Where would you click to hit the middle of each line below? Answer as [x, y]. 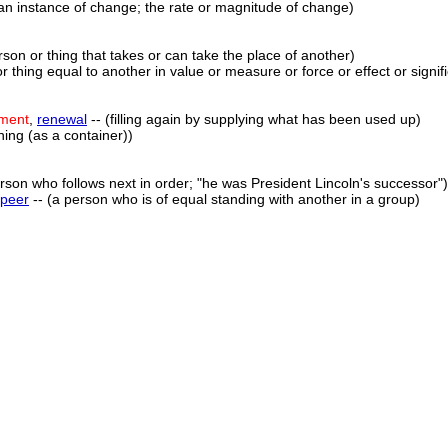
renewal [62, 119]
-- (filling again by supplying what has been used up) [254, 119]
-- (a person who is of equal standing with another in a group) [224, 199]
